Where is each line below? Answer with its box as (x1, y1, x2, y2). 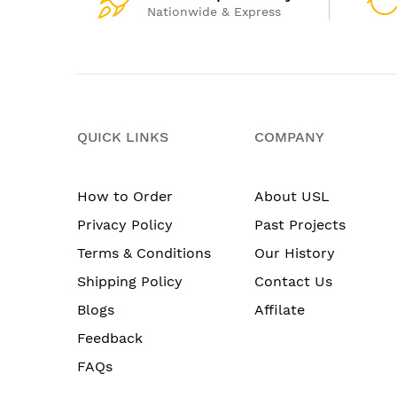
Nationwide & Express (147, 4, 281, 19)
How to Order (77, 187, 173, 205)
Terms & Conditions (77, 244, 211, 261)
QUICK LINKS (77, 128, 168, 145)
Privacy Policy (77, 215, 173, 233)
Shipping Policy (77, 272, 183, 290)
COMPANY (254, 128, 324, 145)
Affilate (254, 300, 305, 318)
